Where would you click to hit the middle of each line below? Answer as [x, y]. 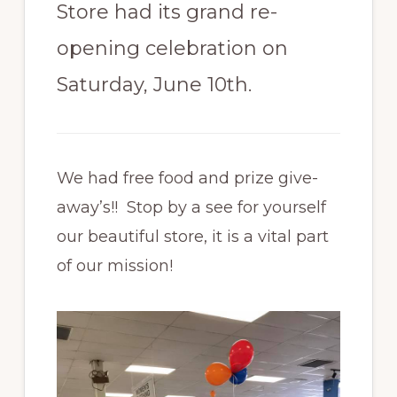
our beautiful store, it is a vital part [192, 236]
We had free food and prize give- [187, 178]
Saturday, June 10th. [154, 84]
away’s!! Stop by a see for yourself [191, 207]
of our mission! [119, 265]
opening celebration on [172, 48]
